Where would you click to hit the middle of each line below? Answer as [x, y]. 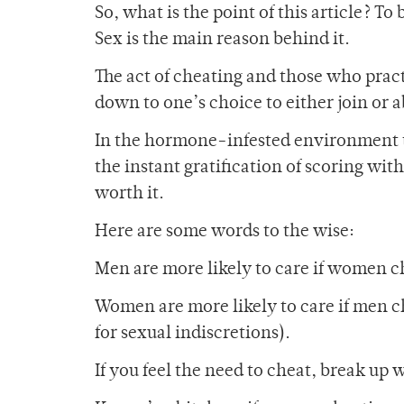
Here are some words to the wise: [225, 233]
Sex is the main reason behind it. [222, 41]
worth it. [129, 195]
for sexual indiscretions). [193, 335]
